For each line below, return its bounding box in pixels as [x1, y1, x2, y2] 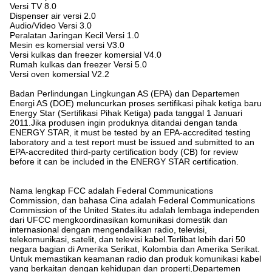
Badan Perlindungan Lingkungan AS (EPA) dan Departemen [10, 89, 240, 99]
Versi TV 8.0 [10, 1, 56, 12]
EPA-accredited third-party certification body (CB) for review [10, 147, 238, 157]
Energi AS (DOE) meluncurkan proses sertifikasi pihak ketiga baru [10, 98, 262, 109]
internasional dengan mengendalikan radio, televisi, [10, 225, 207, 235]
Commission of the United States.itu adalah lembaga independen [10, 205, 259, 216]
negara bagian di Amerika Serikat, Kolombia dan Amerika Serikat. [10, 244, 260, 254]
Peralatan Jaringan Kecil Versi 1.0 [10, 30, 139, 41]
